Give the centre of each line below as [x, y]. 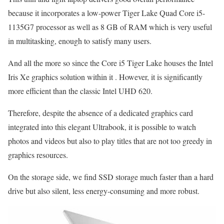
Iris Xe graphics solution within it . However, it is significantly [105, 77]
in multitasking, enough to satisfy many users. [80, 41]
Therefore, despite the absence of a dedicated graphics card [100, 113]
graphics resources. [38, 155]
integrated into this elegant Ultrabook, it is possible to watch [102, 127]
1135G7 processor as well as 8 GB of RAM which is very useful [110, 27]
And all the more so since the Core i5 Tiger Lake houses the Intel [110, 63]
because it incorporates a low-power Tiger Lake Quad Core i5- [106, 13]
